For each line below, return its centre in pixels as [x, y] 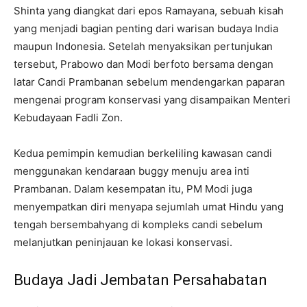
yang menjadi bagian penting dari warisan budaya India [146, 29]
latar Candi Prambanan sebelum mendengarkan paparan [149, 82]
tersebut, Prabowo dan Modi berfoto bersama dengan [144, 64]
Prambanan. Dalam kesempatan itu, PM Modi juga [133, 189]
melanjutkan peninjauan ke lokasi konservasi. [123, 243]
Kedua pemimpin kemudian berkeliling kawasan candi [143, 153]
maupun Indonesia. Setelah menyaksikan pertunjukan [143, 47]
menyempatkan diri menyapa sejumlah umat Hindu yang [149, 207]
